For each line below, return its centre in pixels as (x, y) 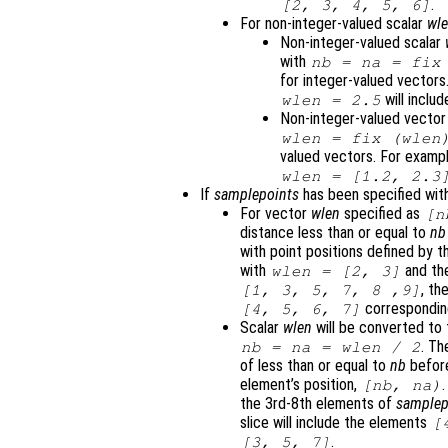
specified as (382, 214)
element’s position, (300, 385)
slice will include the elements (335, 423)
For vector (275, 214)
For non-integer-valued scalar (333, 24)
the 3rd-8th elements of (318, 404)
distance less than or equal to (335, 233)
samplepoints (256, 195)
